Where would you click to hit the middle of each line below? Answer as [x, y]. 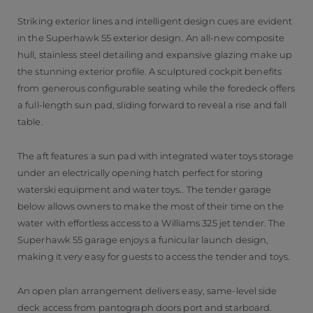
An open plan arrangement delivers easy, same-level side [147, 290]
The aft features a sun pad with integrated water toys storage [156, 155]
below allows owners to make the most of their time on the [151, 206]
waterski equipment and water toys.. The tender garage [145, 189]
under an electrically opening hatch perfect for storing [140, 172]
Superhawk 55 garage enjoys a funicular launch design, [143, 239]
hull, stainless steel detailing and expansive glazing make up [155, 54]
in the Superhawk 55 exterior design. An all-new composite [151, 37]
